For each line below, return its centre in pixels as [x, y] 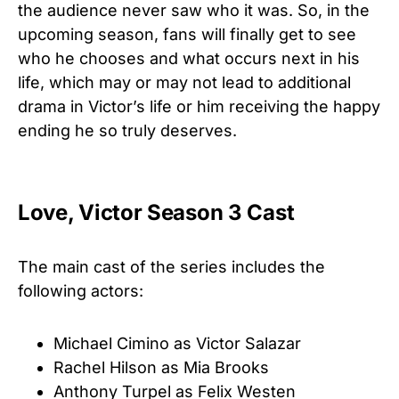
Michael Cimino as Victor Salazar [177, 343]
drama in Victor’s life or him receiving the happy [199, 106]
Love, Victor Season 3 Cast [159, 212]
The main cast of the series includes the [171, 266]
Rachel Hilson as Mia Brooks [161, 367]
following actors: [83, 290]
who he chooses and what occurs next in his [189, 58]
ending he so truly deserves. [130, 130]
